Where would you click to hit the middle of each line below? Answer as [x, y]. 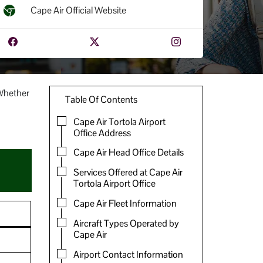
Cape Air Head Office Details [128, 153]
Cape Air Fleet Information [125, 203]
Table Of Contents [101, 99]
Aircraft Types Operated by [126, 223]
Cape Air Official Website [78, 10]
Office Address [102, 133]
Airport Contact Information [128, 254]
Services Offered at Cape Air [128, 173]
